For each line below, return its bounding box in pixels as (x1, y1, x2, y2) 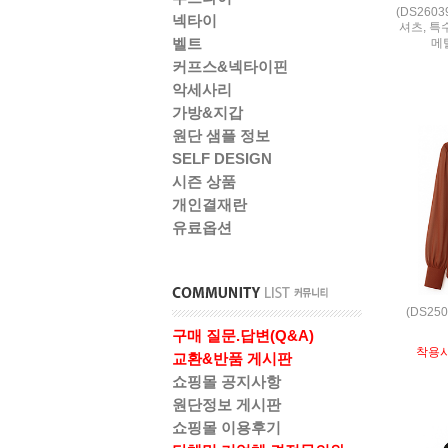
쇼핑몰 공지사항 (172, 373, 281, 390)
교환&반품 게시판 (172, 350, 292, 367)
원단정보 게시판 (172, 396, 281, 413)
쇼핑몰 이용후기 (172, 419, 281, 436)
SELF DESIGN (172, 150, 272, 167)
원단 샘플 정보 (172, 127, 270, 144)
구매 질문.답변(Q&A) (172, 327, 314, 344)
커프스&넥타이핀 (172, 58, 288, 75)
